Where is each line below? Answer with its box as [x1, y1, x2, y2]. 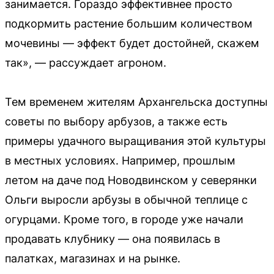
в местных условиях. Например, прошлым [5, 154, 235, 167]
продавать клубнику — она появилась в [5, 232, 220, 245]
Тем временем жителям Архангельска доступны [5, 95, 268, 108]
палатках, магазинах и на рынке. [5, 251, 180, 265]
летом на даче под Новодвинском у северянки [5, 173, 257, 187]
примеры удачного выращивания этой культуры [5, 134, 266, 147]
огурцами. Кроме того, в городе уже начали [5, 212, 243, 226]
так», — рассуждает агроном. [5, 56, 166, 69]
